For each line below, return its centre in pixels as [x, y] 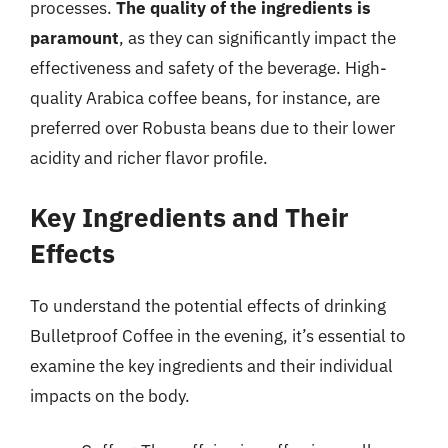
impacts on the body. [110, 395]
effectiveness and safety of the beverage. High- [208, 68]
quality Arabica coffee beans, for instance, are [205, 98]
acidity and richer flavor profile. [149, 158]
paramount [74, 38]
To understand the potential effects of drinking [208, 305]
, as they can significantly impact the [257, 38]
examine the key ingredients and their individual [211, 365]
